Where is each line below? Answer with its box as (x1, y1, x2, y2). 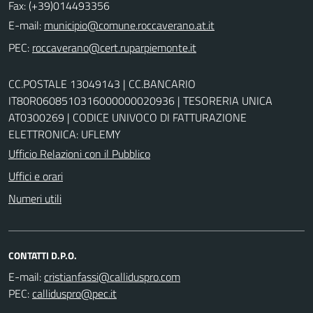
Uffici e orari (8, 167, 63, 184)
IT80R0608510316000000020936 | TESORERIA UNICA (8, 92, 272, 109)
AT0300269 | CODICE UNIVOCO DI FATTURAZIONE (8, 108, 247, 126)
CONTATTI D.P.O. (8, 247, 77, 263)
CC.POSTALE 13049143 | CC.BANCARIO (8, 75, 196, 92)
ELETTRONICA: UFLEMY (8, 125, 121, 143)
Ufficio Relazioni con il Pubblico (8, 145, 150, 162)
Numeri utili (8, 189, 61, 207)
